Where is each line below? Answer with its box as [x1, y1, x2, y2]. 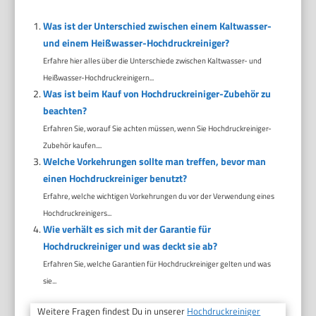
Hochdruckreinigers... [42, 207, 111, 219]
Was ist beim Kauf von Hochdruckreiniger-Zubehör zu [42, 86, 271, 102]
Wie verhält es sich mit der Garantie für [42, 221, 211, 237]
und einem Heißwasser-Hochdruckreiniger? [42, 35, 229, 51]
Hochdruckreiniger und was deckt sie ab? [42, 238, 217, 254]
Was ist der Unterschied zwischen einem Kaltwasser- [42, 18, 272, 34]
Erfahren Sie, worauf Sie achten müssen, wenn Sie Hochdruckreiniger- [42, 122, 272, 135]
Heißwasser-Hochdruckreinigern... [42, 71, 154, 84]
